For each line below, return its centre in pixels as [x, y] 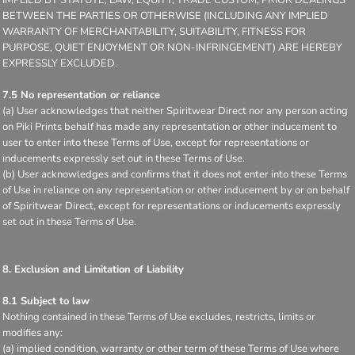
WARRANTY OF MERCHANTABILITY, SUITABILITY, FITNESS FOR [154, 31]
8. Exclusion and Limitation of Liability [93, 269]
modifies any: [32, 332]
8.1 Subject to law [46, 301]
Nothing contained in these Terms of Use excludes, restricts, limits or [159, 317]
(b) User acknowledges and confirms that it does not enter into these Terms [175, 174]
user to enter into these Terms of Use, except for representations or [156, 142]
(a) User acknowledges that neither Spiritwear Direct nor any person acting [175, 111]
